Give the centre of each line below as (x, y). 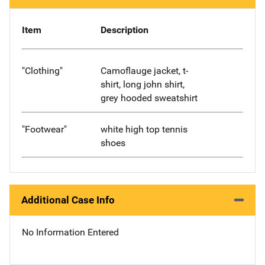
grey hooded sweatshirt (149, 98)
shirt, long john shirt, (142, 84)
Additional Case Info (68, 200)
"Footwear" (44, 129)
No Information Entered (70, 232)
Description (124, 30)
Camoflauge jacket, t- (144, 70)
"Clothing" (42, 70)
